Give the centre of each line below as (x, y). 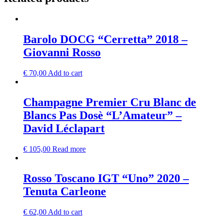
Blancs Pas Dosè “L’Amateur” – (102, 115)
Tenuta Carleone (65, 191)
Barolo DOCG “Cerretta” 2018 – (105, 39)
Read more (69, 149)
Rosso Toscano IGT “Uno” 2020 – (106, 178)
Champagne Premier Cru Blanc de (110, 102)
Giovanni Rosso (62, 53)
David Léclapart (64, 128)
